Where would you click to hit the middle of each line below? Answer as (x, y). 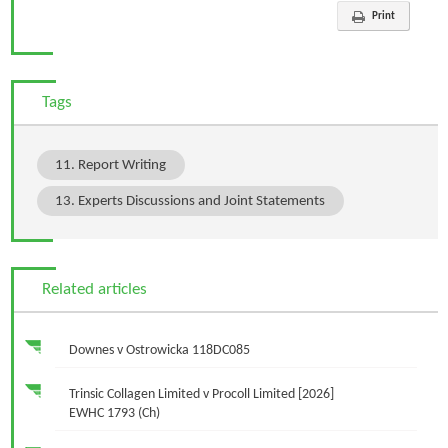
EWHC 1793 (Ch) (114, 414)
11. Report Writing (111, 165)
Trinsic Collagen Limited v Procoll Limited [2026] (201, 395)
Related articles (94, 290)
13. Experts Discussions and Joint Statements (190, 200)
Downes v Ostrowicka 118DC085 (159, 351)
